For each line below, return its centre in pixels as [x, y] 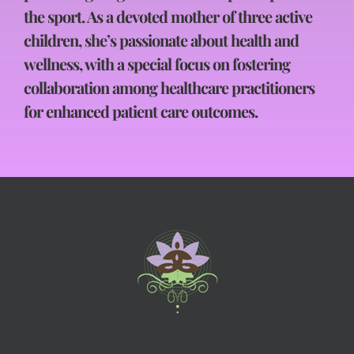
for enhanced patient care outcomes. [141, 111]
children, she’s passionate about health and [161, 40]
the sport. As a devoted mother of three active [168, 16]
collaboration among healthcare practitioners [169, 87]
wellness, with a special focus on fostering [157, 64]
